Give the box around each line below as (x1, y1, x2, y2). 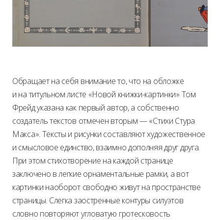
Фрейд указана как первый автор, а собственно (12, 102, 179, 113)
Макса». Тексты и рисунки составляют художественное (12, 129, 205, 140)
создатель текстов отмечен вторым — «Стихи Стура (12, 115, 195, 127)
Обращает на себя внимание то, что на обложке (12, 76, 184, 87)
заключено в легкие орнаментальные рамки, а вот (12, 168, 189, 180)
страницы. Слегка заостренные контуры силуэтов (12, 195, 184, 206)
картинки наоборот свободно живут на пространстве (12, 182, 201, 193)
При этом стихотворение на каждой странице (12, 155, 173, 166)
